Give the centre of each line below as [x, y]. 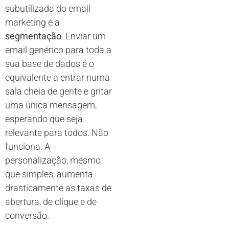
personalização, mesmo [53, 160]
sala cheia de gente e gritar [59, 91]
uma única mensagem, [51, 105]
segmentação [33, 36]
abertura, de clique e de [51, 202]
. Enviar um [84, 36]
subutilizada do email [48, 8]
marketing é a [32, 22]
